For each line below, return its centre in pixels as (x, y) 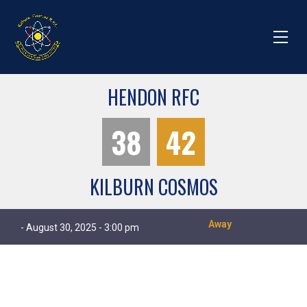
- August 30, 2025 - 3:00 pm (80, 228)
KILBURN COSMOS (153, 187)
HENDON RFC (153, 97)
